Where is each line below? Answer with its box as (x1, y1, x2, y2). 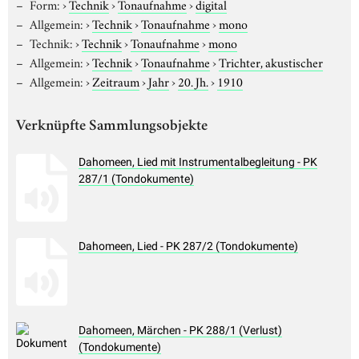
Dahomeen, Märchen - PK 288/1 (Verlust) (79, 324, 282, 337)
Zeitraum (91, 71, 139, 90)
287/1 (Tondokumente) (79, 172, 194, 186)
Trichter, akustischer (218, 52, 323, 71)
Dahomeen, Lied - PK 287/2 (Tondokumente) (79, 240, 298, 253)
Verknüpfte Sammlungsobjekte (16, 119, 208, 135)
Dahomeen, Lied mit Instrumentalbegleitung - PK (79, 155, 317, 169)
